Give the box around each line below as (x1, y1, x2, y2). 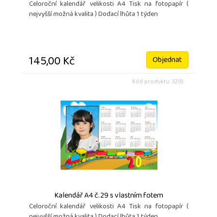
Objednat (153, 53, 182, 69)
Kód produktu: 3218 (132, 76, 184, 89)
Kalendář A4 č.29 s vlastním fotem (54, 188, 163, 204)
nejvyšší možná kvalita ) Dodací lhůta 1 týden (29, 8, 158, 22)
